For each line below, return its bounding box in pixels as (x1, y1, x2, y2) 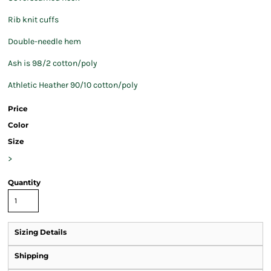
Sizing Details (15, 227, 67, 237)
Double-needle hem (8, 36, 81, 47)
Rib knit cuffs (8, 15, 59, 25)
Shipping (15, 251, 48, 260)
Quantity (8, 178, 41, 187)
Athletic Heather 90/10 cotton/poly (8, 80, 138, 90)
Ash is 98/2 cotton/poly (8, 58, 97, 68)
